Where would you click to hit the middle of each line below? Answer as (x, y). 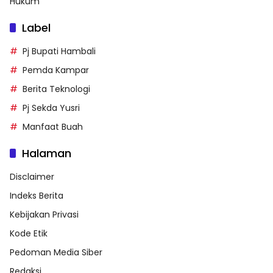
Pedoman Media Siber (56, 252)
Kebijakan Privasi (44, 214)
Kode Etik (29, 233)
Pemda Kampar (56, 70)
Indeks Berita (37, 195)
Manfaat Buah (53, 126)
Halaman (47, 153)
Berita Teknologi (56, 89)
